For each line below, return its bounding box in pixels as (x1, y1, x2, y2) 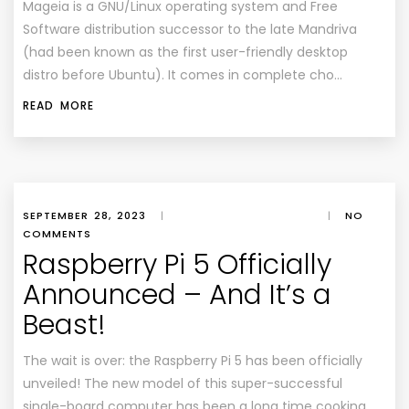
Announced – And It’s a (23, 276, 331, 314)
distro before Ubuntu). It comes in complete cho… (23, 66, 342, 84)
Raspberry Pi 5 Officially (23, 246, 331, 284)
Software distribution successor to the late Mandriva (23, 20, 357, 38)
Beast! (23, 306, 106, 344)
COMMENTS (23, 226, 91, 241)
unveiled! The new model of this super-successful (23, 374, 342, 393)
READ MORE (23, 98, 94, 113)
